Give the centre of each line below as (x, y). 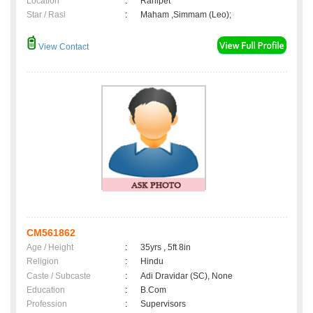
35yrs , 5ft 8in (166, 248)
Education (46, 290)
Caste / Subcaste (59, 276)
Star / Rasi (46, 15)
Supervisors (163, 304)
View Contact (63, 47)
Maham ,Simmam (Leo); (186, 15)
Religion (43, 262)
